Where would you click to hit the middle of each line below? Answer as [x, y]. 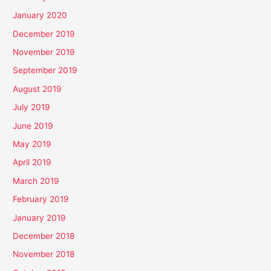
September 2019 [45, 70]
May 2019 [32, 144]
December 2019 [44, 34]
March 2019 [36, 181]
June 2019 [33, 126]
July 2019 [32, 107]
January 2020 [40, 15]
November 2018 [44, 254]
